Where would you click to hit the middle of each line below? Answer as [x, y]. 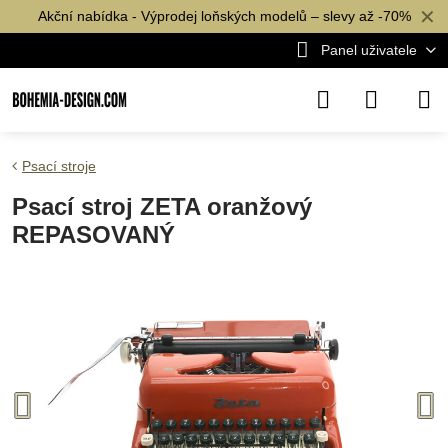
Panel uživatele [368, 50]
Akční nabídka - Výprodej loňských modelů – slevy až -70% [224, 16]
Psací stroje [59, 166]
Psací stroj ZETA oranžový [162, 206]
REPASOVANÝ [93, 234]
